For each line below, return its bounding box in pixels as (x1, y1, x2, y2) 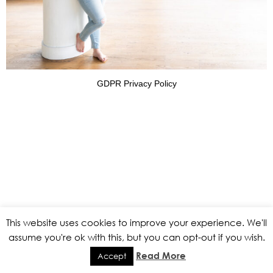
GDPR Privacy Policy (96, 79, 177, 89)
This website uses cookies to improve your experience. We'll (6, 217, 267, 228)
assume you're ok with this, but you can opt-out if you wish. (8, 232, 265, 243)
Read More (136, 250, 186, 261)
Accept (97, 251, 126, 261)
